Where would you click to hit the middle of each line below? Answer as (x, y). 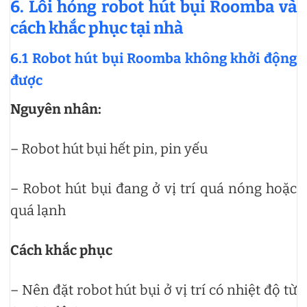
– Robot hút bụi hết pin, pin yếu (109, 148)
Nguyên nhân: (56, 109)
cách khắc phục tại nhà (97, 28)
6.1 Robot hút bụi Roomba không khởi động (153, 58)
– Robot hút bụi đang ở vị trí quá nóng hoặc (153, 188)
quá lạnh (38, 210)
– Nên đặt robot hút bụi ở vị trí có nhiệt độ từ (153, 290)
